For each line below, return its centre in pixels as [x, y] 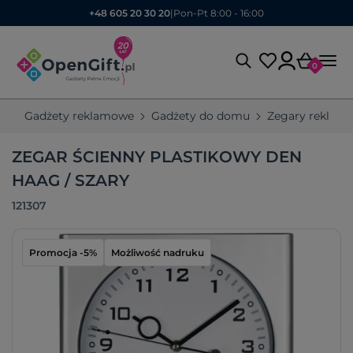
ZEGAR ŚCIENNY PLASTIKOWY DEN [157, 157]
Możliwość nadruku [158, 253]
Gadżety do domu [201, 116]
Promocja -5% [63, 253]
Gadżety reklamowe [79, 116]
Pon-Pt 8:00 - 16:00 [219, 13]
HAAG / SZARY [71, 180]
